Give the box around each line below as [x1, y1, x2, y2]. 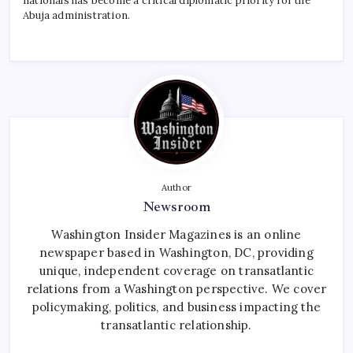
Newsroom [143, 197, 210, 215]
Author [161, 181, 192, 193]
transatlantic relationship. [101, 317, 252, 333]
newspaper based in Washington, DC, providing [39, 244, 314, 260]
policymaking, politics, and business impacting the [32, 299, 321, 314]
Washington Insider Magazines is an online [51, 226, 302, 242]
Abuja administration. [23, 8, 131, 22]
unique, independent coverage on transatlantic [39, 262, 314, 278]
